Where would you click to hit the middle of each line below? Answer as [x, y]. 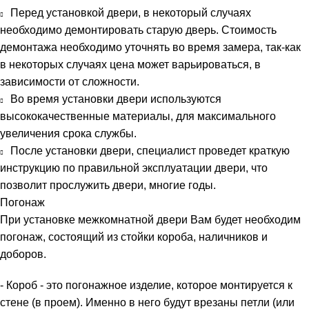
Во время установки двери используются [116, 99]
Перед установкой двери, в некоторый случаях [131, 12]
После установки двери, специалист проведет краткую [150, 150]
